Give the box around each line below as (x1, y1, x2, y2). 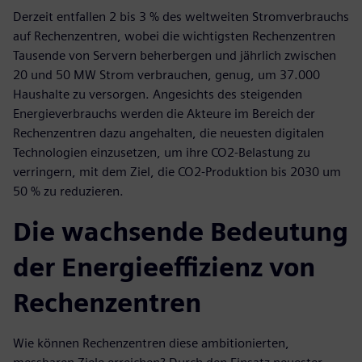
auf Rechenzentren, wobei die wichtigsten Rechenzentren (13, 28, 335, 44)
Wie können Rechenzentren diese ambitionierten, (13, 335, 289, 351)
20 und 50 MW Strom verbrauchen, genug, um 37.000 (13, 67, 320, 83)
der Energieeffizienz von (13, 251, 315, 284)
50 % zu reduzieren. (13, 183, 124, 200)
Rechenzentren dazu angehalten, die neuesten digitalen (13, 125, 324, 141)
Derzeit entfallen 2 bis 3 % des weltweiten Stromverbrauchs (13, 9, 349, 25)
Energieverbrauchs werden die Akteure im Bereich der (13, 106, 315, 122)
